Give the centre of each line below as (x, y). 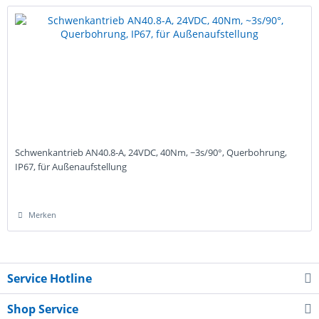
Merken (43, 214)
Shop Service (43, 309)
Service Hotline (49, 279)
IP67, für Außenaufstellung (71, 166)
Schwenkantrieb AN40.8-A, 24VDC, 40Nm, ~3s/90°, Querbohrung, (151, 152)
